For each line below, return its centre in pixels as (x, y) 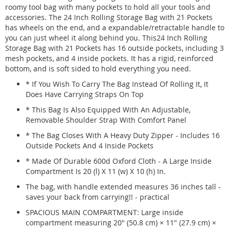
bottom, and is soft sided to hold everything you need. (98, 68)
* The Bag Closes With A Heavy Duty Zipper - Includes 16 (123, 135)
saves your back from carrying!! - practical (98, 197)
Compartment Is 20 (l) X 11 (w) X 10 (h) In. (96, 171)
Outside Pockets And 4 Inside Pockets (90, 145)
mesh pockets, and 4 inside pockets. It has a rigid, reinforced (109, 58)
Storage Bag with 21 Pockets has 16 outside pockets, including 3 (114, 48)
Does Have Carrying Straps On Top (85, 94)
